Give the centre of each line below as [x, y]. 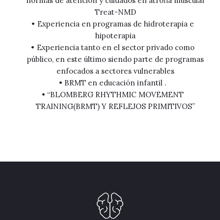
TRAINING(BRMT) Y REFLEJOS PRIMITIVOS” [116, 106]
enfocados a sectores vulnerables [116, 71]
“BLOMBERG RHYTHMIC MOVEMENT [116, 95]
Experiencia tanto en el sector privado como [115, 47]
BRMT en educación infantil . [116, 83]
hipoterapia [116, 36]
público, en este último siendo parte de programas [116, 59]
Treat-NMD [116, 12]
